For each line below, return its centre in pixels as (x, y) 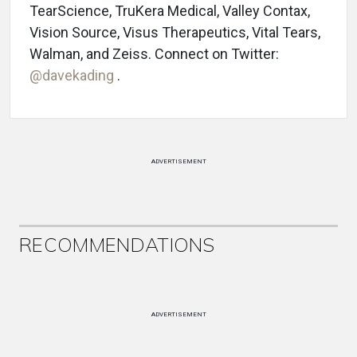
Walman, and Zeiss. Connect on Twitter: (154, 54)
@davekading (73, 76)
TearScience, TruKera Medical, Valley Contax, (170, 11)
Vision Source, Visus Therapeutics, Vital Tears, (175, 33)
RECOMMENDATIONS (117, 245)
